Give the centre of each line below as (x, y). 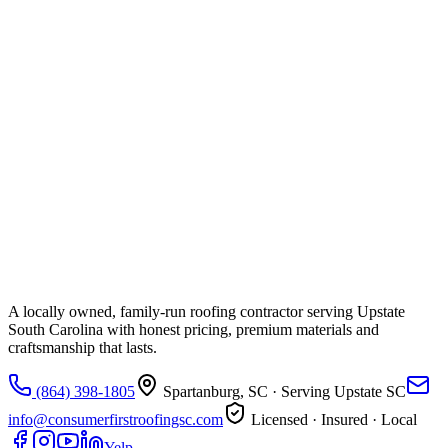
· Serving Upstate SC (337, 391)
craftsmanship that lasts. (82, 347)
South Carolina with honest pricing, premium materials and (193, 329)
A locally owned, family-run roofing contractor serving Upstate (206, 311)
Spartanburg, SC (215, 391)
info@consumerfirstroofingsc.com (115, 419)
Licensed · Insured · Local (332, 419)
